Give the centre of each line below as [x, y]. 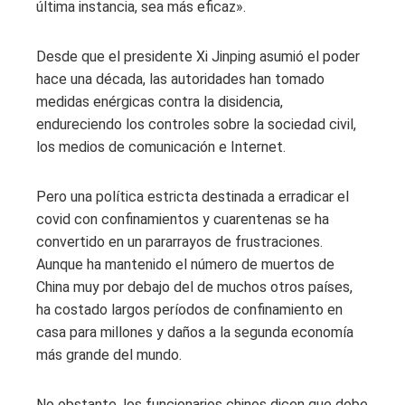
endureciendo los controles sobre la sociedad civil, [196, 124]
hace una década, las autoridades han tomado [180, 79]
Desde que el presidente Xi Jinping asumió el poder [198, 56]
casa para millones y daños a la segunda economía [195, 332]
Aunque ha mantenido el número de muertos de [185, 264]
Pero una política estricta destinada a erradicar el [193, 196]
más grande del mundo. [109, 354]
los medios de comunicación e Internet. [161, 146]
